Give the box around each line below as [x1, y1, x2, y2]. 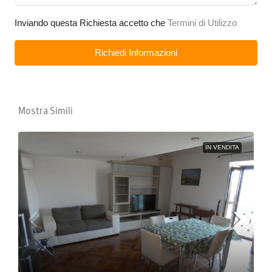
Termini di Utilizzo [168, 17, 237, 28]
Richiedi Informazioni [95, 47, 177, 58]
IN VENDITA [205, 143, 239, 151]
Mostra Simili [18, 104, 73, 117]
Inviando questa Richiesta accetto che [15, 17, 168, 28]
